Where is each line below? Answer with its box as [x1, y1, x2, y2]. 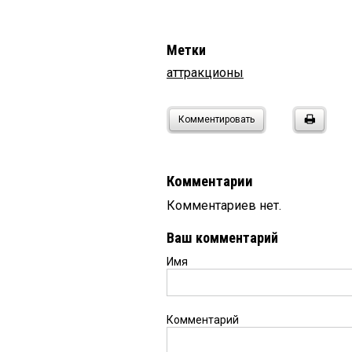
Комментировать [178, 113, 255, 125]
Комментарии [167, 172, 253, 190]
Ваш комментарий [167, 229, 278, 246]
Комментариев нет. [167, 197, 281, 213]
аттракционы [167, 64, 244, 80]
